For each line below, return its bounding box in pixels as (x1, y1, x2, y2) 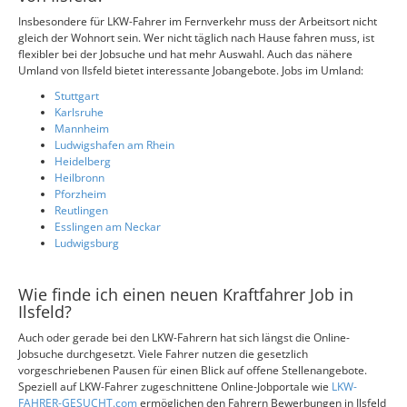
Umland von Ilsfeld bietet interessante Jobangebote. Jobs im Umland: (18, 63, 363, 78)
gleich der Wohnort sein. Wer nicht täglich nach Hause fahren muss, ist (18, 30, 374, 45)
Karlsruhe (55, 104, 104, 120)
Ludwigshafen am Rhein (55, 137, 174, 153)
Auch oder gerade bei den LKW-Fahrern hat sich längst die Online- (18, 330, 350, 345)
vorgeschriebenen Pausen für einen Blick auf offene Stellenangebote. (18, 362, 367, 378)
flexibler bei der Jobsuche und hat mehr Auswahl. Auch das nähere (18, 46, 352, 62)
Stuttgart (55, 88, 99, 104)
